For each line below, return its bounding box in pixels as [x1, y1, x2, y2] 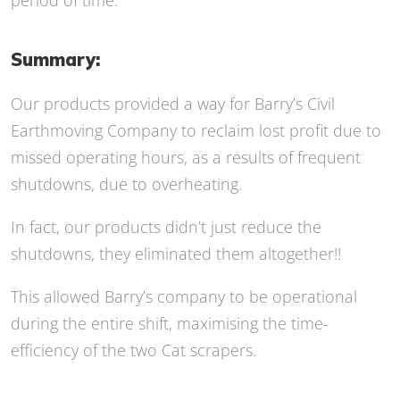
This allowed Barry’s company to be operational [11, 286, 357, 308]
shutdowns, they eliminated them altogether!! [11, 243, 341, 265]
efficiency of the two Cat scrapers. [11, 339, 256, 362]
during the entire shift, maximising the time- [11, 312, 329, 335]
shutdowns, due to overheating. [11, 173, 242, 196]
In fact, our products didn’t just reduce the [11, 216, 321, 238]
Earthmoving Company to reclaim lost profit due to [11, 120, 381, 142]
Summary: [11, 48, 100, 71]
